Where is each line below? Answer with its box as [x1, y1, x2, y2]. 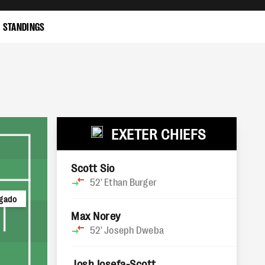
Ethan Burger [104, 176, 157, 188]
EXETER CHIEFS [111, 125, 206, 142]
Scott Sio [71, 161, 115, 174]
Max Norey [71, 209, 121, 222]
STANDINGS [2, 19, 45, 33]
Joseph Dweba [104, 224, 164, 235]
